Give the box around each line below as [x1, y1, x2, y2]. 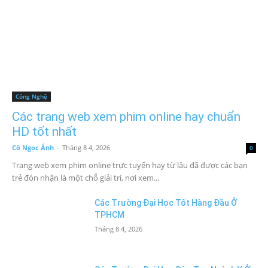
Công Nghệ [16, 92, 47, 101]
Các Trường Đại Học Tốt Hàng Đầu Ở [95, 198, 238, 208]
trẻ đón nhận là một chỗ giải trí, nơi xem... [12, 172, 159, 184]
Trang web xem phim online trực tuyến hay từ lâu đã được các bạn [12, 160, 248, 171]
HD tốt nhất [12, 124, 77, 139]
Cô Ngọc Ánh [12, 143, 54, 153]
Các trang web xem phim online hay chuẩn [12, 109, 240, 124]
